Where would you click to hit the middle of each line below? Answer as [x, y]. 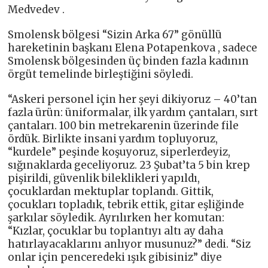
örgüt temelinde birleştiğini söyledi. [101, 74]
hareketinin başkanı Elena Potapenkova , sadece [133, 48]
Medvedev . [36, 10]
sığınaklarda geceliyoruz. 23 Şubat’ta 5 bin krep [129, 165]
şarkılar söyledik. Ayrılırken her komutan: [116, 218]
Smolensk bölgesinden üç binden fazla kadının [129, 61]
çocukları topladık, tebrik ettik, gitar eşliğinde [126, 205]
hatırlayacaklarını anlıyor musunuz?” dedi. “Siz [130, 244]
